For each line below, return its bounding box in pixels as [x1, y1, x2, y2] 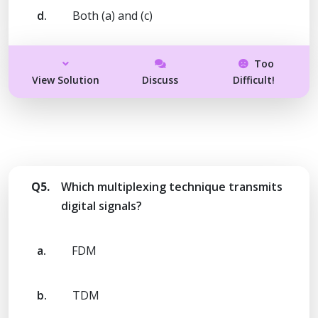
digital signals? [61, 197, 142, 214]
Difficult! [232, 72, 275, 87]
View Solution [32, 72, 100, 87]
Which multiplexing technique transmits [61, 178, 283, 194]
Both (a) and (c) [72, 7, 153, 23]
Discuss [142, 72, 179, 87]
